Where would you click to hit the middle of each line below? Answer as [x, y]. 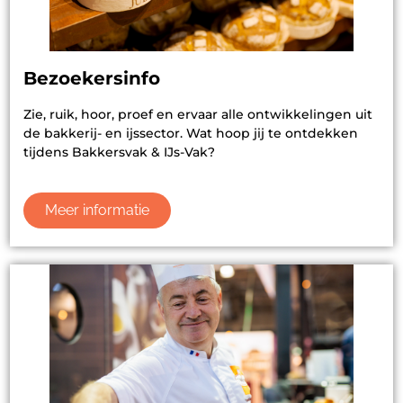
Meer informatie [97, 210]
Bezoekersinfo [92, 78]
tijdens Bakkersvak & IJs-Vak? [119, 152]
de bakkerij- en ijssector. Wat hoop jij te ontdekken [191, 133]
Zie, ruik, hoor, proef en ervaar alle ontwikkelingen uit [198, 114]
